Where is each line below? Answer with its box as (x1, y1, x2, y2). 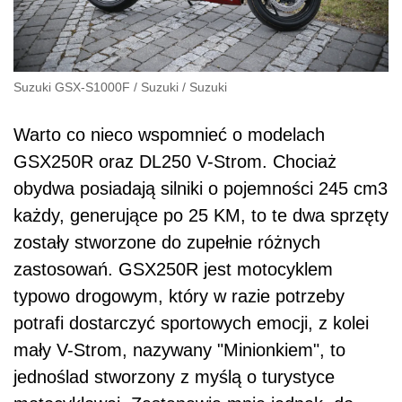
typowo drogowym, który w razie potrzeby (13, 285, 345, 306)
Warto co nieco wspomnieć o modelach (13, 124, 325, 144)
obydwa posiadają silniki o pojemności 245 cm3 (13, 178, 388, 198)
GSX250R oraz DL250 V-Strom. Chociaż (13, 151, 336, 171)
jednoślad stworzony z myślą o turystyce (13, 366, 335, 387)
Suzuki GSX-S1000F (13, 79, 130, 94)
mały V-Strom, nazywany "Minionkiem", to (13, 339, 345, 360)
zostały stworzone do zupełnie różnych (13, 232, 320, 252)
